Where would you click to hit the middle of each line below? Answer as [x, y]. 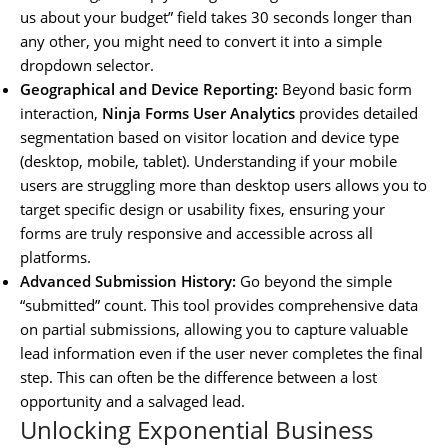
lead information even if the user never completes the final [221, 352]
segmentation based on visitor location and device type [209, 136]
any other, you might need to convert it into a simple [201, 40]
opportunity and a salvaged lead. [132, 400]
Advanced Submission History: [128, 280]
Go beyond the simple [314, 280]
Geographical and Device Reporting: [149, 88]
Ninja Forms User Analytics [198, 112]
